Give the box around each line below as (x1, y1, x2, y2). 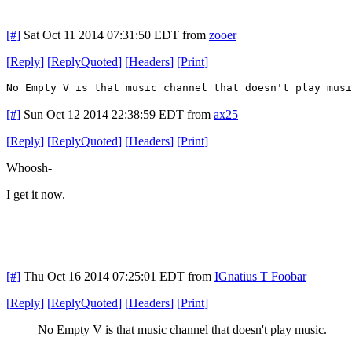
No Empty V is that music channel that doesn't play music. (38, 322, 327, 336)
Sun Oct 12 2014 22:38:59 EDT (24, 107, 184, 121)
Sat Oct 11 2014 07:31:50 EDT (24, 27, 179, 42)
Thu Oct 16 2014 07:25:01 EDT (24, 269, 185, 283)
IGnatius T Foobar (214, 269, 306, 283)
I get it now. (6, 187, 65, 201)
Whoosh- (6, 160, 52, 174)
